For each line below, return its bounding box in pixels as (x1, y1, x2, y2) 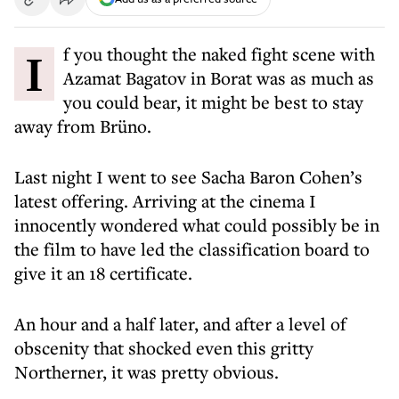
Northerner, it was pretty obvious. (14, 360, 279, 384)
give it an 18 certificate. (14, 261, 192, 285)
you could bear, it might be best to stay (63, 90, 363, 114)
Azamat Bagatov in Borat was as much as (63, 66, 374, 90)
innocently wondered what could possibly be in (14, 213, 379, 237)
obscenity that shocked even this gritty (14, 336, 313, 360)
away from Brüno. (14, 114, 151, 138)
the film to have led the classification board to (14, 237, 370, 261)
